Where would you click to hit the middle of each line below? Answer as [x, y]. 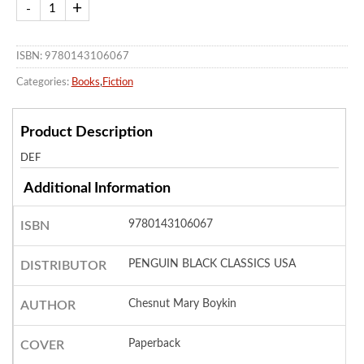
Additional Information [97, 189]
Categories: [42, 82]
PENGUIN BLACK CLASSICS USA [212, 264]
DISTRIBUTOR [63, 266]
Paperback [155, 344]
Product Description [86, 133]
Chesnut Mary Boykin [183, 304]
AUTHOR [48, 306]
